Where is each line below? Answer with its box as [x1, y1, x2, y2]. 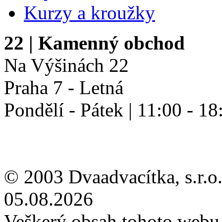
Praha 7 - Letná [4, 76, 123, 98]
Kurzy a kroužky [24, 1, 155, 23]
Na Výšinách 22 [4, 54, 129, 76]
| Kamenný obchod [24, 32, 185, 54]
